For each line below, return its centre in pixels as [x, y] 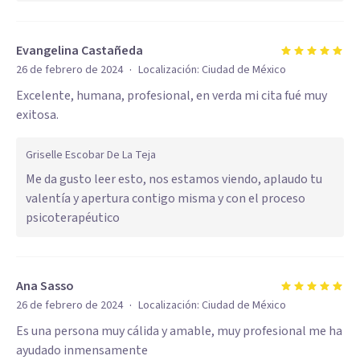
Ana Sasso [45, 286]
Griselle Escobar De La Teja [91, 155]
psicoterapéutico [73, 218]
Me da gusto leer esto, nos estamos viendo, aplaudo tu [174, 179]
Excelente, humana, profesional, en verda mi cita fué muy [172, 96]
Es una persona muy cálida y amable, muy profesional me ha [179, 331]
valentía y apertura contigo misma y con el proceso [166, 198]
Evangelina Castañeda [80, 51]
